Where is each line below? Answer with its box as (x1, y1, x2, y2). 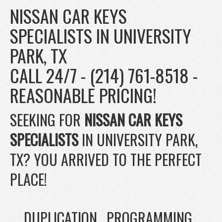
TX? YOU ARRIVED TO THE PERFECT (10, 148, 202, 170)
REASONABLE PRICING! (10, 81, 157, 108)
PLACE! (10, 167, 47, 190)
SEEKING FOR (10, 108, 84, 131)
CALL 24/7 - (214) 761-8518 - (10, 61, 198, 88)
